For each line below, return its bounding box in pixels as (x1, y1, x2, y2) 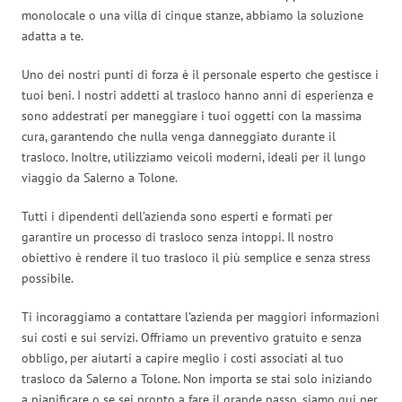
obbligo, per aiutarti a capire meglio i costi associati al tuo (22, 349, 344, 366)
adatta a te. (22, 27, 83, 44)
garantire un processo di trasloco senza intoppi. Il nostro (22, 228, 334, 245)
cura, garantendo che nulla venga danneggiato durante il (22, 127, 336, 144)
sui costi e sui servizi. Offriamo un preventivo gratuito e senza (22, 328, 362, 345)
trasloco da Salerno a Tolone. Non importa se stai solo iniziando (22, 370, 372, 387)
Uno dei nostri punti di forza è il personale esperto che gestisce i (22, 66, 379, 83)
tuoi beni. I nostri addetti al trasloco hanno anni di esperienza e (22, 86, 373, 103)
